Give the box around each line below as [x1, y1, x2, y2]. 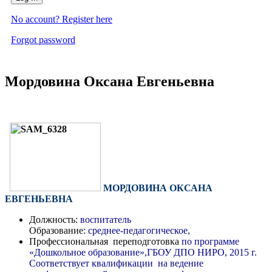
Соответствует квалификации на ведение [29, 257, 203, 268]
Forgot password [11, 34, 75, 45]
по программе [179, 236, 239, 246]
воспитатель [78, 214, 131, 225]
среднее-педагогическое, [86, 225, 192, 236]
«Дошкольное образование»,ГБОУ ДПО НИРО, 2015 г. [29, 246, 257, 257]
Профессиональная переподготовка [29, 236, 179, 246]
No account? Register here [11, 13, 112, 24]
